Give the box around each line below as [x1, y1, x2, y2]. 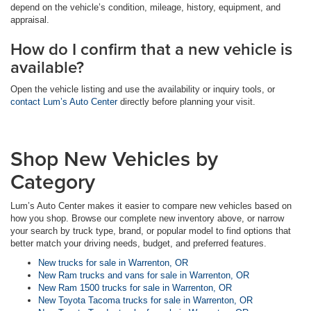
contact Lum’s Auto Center [10, 96, 117, 108]
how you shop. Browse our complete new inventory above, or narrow [10, 213, 284, 224]
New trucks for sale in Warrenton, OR [38, 258, 188, 269]
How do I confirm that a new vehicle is [10, 37, 292, 62]
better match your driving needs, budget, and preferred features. [10, 238, 267, 249]
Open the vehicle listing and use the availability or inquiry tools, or [10, 84, 275, 95]
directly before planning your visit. [117, 96, 255, 108]
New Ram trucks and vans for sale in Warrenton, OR [38, 270, 249, 281]
